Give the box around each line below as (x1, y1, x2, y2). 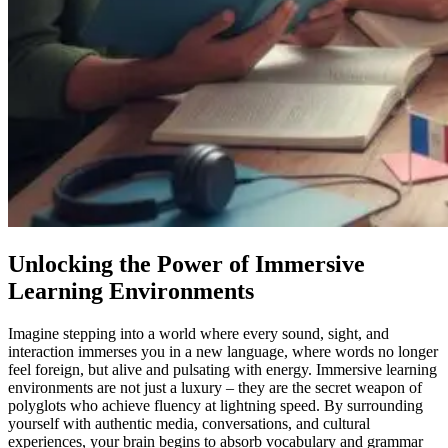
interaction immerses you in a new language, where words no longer (8, 342, 438, 360)
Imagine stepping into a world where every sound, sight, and (8, 324, 389, 342)
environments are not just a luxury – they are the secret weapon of (8, 378, 422, 396)
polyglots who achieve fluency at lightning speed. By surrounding (8, 396, 423, 414)
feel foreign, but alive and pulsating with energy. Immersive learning (8, 360, 437, 378)
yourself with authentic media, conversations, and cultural (8, 414, 370, 432)
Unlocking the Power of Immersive (8, 250, 365, 277)
